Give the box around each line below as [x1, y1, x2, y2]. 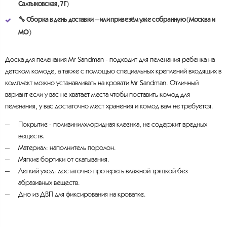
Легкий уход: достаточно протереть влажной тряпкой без [18, 168, 187, 175]
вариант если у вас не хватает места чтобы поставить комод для [5, 91, 190, 98]
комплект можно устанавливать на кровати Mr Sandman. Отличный [5, 80, 199, 87]
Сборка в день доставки [26, 16, 95, 23]
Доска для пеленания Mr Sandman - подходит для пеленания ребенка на [5, 56, 215, 63]
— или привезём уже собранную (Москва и [94, 16, 215, 23]
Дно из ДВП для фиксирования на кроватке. [18, 191, 146, 198]
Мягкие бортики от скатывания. [18, 156, 109, 163]
